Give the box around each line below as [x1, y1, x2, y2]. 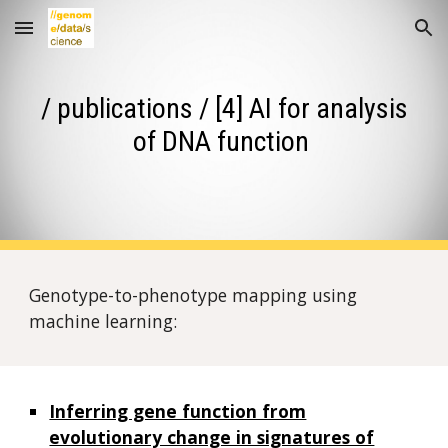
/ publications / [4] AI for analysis [40, 92, 408, 125]
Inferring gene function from [49, 399, 307, 423]
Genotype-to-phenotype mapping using [29, 283, 358, 307]
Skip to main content [16, 28, 158, 46]
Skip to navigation [307, 28, 432, 46]
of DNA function [133, 125, 315, 158]
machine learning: [29, 309, 178, 333]
